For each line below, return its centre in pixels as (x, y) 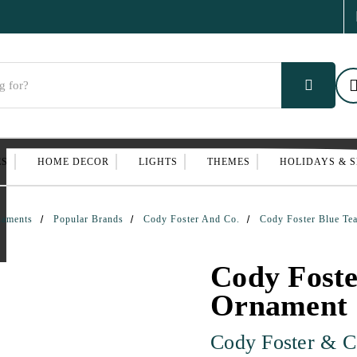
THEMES (228, 162)
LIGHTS (158, 162)
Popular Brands (88, 219)
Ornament (279, 305)
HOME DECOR (73, 162)
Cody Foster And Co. (191, 219)
